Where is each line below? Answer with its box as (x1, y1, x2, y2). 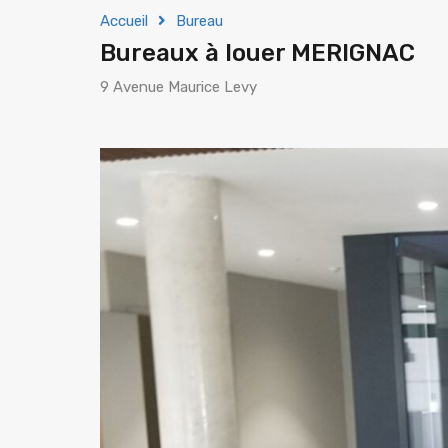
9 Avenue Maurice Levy (100, 78, 257, 96)
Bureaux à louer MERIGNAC (100, 39, 415, 67)
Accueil (100, 12, 148, 30)
